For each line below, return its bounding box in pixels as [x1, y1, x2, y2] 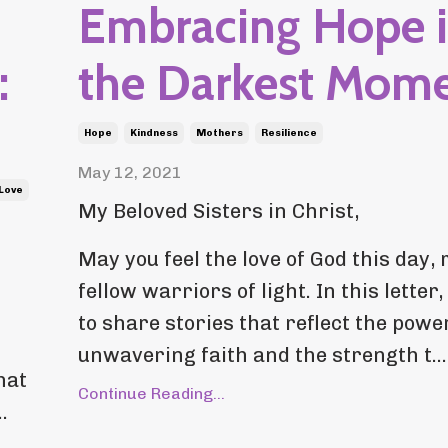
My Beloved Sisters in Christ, [77, 199, 359, 224]
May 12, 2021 [77, 163, 182, 183]
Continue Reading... [77, 384, 225, 404]
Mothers [195, 127, 243, 140]
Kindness [129, 127, 178, 140]
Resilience [260, 127, 317, 140]
